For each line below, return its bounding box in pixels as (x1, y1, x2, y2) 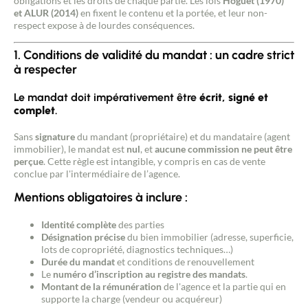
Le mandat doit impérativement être (14, 91, 199, 104)
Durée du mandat (41, 256, 115, 267)
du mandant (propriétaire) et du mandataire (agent (75, 131, 290, 142)
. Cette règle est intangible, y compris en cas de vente (43, 155, 265, 167)
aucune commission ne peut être (155, 143, 292, 155)
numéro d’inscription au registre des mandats (53, 268, 245, 280)
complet (14, 104, 55, 117)
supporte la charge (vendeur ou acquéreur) (41, 293, 222, 305)
